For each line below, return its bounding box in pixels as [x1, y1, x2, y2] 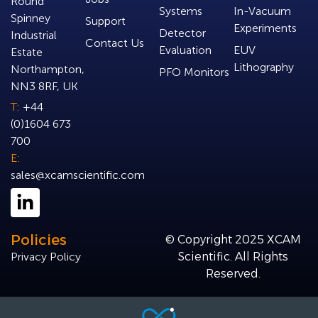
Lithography [233, 60, 294, 74]
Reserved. [206, 267, 261, 281]
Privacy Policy [11, 250, 81, 264]
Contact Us [84, 35, 144, 50]
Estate [11, 45, 43, 59]
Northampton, [11, 62, 84, 76]
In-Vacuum [233, 4, 291, 18]
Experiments [233, 21, 297, 35]
